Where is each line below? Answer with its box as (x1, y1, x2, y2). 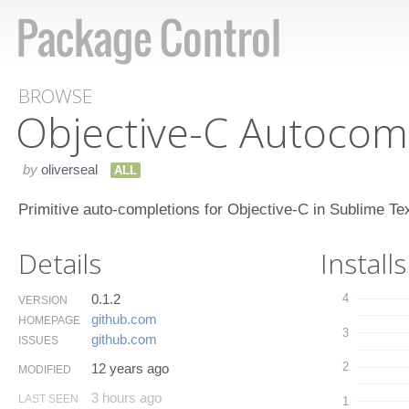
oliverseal (41, 161, 98, 177)
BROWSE (18, 83, 92, 109)
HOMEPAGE (18, 313, 80, 327)
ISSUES (18, 333, 58, 347)
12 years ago (91, 360, 169, 376)
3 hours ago (91, 389, 162, 405)
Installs (320, 244, 407, 282)
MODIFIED (18, 362, 71, 376)
